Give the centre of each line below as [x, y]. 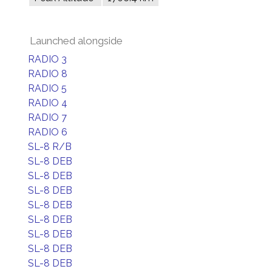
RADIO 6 [48, 132]
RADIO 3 [47, 59]
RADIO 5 [47, 88]
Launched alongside [76, 41]
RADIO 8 [48, 74]
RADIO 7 [47, 117]
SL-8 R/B [50, 147]
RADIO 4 [48, 103]
